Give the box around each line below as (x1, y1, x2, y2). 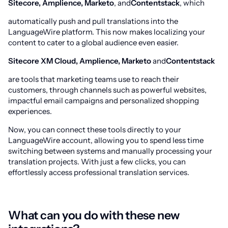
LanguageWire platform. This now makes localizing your (8, 27, 205, 37)
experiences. (8, 106, 52, 116)
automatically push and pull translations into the (8, 16, 178, 26)
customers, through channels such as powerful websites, (8, 85, 207, 95)
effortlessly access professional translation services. (8, 167, 189, 177)
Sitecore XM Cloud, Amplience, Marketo (8, 56, 151, 66)
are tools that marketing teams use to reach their (8, 74, 179, 84)
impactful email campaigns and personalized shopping (8, 96, 199, 105)
